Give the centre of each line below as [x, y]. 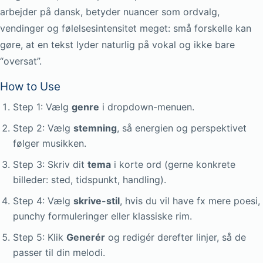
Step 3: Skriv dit [50, 164]
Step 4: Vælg [43, 201]
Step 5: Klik [40, 237]
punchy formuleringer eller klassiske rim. [102, 216]
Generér [86, 237]
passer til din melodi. [59, 252]
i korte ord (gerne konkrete [173, 164]
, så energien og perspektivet [182, 128]
